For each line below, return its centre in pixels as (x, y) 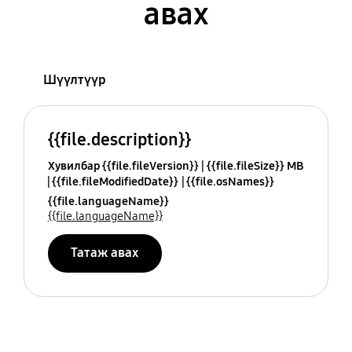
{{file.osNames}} (230, 182)
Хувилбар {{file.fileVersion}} (123, 166)
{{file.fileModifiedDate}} (115, 182)
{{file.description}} (119, 140)
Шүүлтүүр (74, 79)
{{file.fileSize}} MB (255, 166)
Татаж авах (105, 253)
